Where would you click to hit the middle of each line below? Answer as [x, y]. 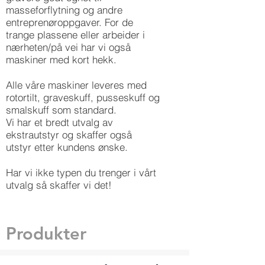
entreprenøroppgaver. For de [70, 22]
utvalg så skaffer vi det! [59, 185]
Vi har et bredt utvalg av [59, 122]
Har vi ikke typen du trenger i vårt [81, 172]
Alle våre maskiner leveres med [76, 85]
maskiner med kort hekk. [61, 59]
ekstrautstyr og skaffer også [69, 135]
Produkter [46, 233]
